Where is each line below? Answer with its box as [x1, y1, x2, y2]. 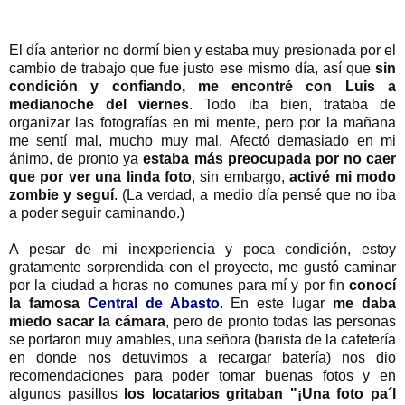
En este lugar [222, 296, 334, 312]
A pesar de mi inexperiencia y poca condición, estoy [9, 241, 396, 258]
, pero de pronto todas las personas [165, 314, 396, 330]
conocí [349, 278, 396, 294]
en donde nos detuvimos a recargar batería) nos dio [9, 350, 396, 366]
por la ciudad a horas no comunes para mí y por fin [9, 278, 349, 294]
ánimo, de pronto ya [9, 151, 144, 167]
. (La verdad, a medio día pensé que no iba [114, 187, 397, 203]
